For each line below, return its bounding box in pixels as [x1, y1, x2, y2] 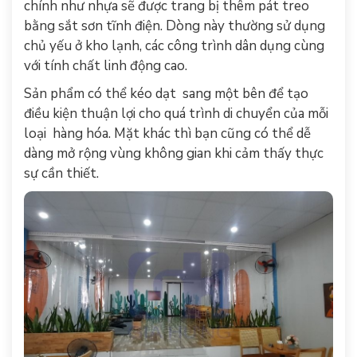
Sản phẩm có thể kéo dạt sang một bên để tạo [24, 84, 308, 103]
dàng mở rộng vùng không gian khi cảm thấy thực [24, 144, 324, 163]
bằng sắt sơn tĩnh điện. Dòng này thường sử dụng [24, 17, 325, 35]
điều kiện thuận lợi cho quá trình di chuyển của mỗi [24, 104, 328, 123]
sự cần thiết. [24, 164, 99, 182]
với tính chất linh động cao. [24, 57, 187, 75]
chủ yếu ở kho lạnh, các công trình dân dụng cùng [24, 37, 324, 55]
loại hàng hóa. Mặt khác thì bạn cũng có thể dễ [24, 124, 311, 143]
